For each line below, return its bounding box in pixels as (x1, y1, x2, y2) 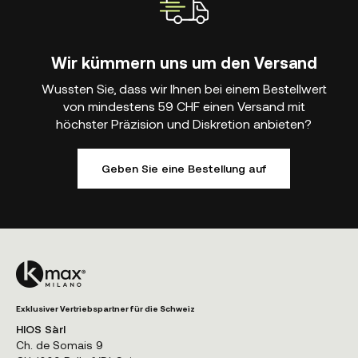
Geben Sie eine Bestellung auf (101, 161, 266, 176)
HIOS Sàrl (16, 322, 66, 336)
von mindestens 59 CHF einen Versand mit (62, 98, 305, 114)
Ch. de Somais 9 (16, 338, 103, 352)
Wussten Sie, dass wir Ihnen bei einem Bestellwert (42, 81, 326, 97)
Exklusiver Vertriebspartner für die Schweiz (16, 304, 195, 314)
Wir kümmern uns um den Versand (50, 53, 317, 73)
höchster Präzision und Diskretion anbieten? (56, 116, 312, 132)
